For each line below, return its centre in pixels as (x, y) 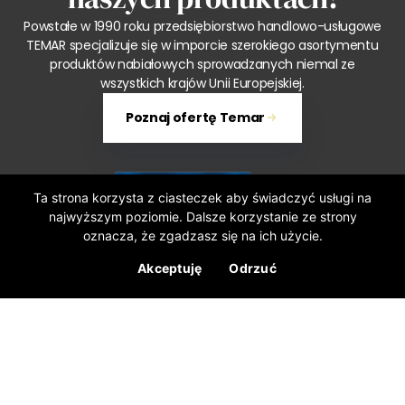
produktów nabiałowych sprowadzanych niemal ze (202, 64)
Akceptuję (170, 268)
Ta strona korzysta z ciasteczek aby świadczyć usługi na (202, 198)
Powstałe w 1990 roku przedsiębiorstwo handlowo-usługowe (202, 26)
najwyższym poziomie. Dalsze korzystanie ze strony (202, 217)
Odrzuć (253, 268)
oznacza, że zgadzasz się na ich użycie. (202, 235)
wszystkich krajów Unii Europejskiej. (202, 83)
